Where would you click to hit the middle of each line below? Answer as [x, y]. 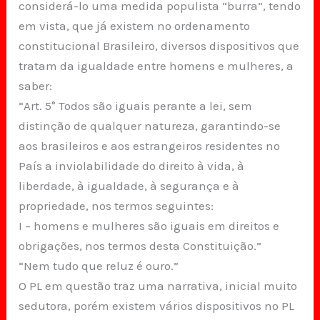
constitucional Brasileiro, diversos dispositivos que [159, 46]
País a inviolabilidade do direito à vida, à [132, 166]
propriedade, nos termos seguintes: [116, 206]
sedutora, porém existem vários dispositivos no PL [157, 306]
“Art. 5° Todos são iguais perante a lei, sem [136, 106]
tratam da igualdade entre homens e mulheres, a [156, 66]
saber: [36, 86]
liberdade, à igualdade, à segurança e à [129, 186]
